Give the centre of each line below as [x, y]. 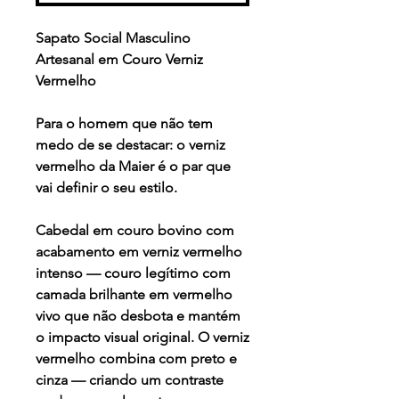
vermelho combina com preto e [136, 359]
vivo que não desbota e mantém [138, 316]
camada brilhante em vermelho [134, 295]
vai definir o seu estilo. [106, 188]
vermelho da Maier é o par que [133, 167]
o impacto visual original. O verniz [142, 338]
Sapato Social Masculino [113, 38]
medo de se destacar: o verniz [130, 145]
